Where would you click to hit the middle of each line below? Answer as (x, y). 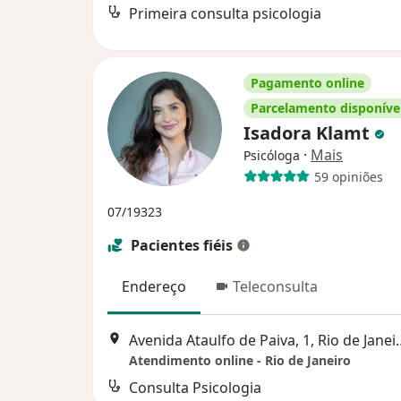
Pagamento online (307, 83)
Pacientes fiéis (182, 246)
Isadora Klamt (309, 133)
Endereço (154, 287)
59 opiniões (348, 176)
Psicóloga (272, 156)
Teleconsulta (275, 287)
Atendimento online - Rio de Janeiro (240, 360)
